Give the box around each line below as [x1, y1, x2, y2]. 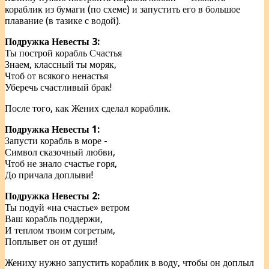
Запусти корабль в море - [5, 134, 107, 147]
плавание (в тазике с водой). [5, 14, 121, 26]
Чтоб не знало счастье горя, [5, 157, 117, 169]
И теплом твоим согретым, [5, 224, 115, 236]
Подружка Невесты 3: [5, 35, 100, 47]
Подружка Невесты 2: [5, 190, 100, 202]
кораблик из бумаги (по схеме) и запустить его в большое [5, 3, 240, 15]
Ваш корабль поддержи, [5, 213, 103, 225]
